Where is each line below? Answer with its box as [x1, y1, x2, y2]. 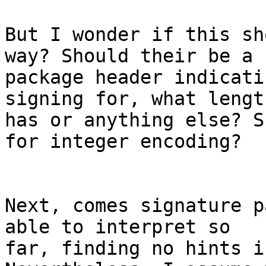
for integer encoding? [5, 131, 242, 153]
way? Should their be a [5, 45, 253, 67]
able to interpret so [5, 216, 230, 238]
